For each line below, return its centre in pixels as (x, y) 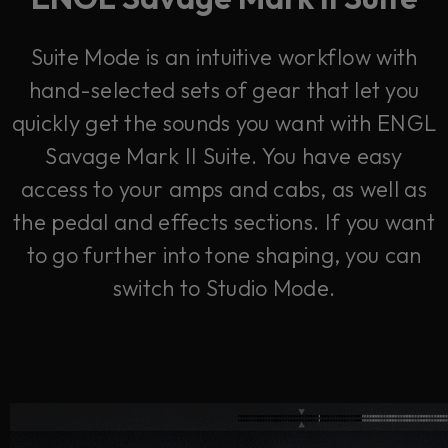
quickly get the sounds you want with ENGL (224, 122)
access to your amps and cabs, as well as (224, 188)
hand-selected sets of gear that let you (224, 89)
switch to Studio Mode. (224, 287)
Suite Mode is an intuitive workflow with (224, 56)
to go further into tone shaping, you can (224, 254)
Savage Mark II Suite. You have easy (224, 155)
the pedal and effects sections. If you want (224, 221)
